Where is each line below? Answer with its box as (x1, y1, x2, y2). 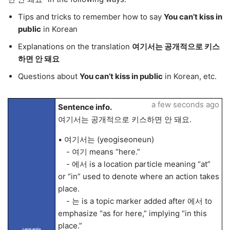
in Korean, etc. (163, 71, 217, 81)
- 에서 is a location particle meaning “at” (57, 159, 210, 169)
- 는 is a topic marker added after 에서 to (57, 196, 212, 206)
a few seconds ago (151, 100, 219, 109)
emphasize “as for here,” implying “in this (57, 208, 207, 218)
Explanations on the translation (18, 42, 132, 51)
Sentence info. (57, 102, 112, 112)
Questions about (18, 71, 80, 81)
